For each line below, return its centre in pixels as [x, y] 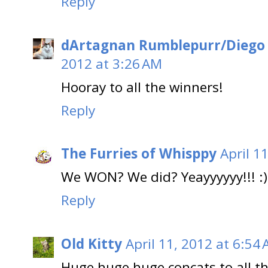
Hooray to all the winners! [142, 87]
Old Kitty [92, 243]
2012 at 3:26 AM [112, 63]
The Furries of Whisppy [139, 154]
